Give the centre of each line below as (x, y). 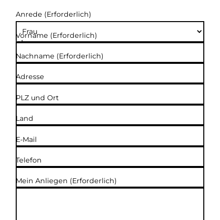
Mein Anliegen (43, 181)
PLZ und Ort (37, 97)
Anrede (30, 14)
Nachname (36, 56)
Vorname (33, 35)
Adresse (30, 77)
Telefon (29, 160)
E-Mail (26, 139)
